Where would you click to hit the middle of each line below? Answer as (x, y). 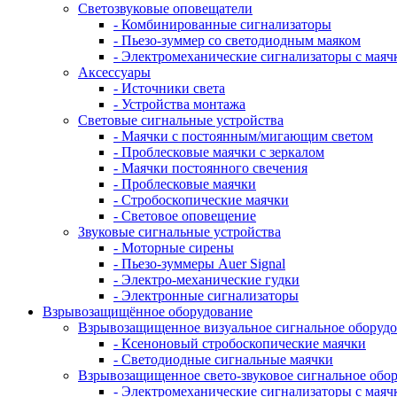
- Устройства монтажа (179, 104)
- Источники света (169, 88)
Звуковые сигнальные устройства (179, 232)
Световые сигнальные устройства (181, 120)
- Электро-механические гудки (206, 280)
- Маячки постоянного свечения (210, 168)
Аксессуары (114, 72)
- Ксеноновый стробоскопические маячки (240, 343)
